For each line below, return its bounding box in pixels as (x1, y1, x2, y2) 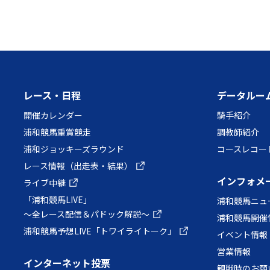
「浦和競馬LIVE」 (24, 193, 92, 206)
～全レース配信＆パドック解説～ (24, 207, 149, 220)
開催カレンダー (24, 108, 83, 121)
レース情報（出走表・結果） (24, 159, 133, 172)
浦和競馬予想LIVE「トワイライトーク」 (24, 224, 176, 237)
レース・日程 (24, 87, 81, 102)
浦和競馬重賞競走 (24, 125, 91, 138)
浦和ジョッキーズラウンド (24, 142, 124, 155)
